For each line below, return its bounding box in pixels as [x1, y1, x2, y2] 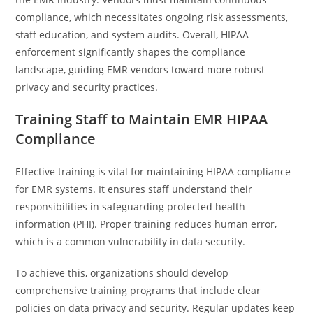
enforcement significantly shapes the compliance [15, 45, 246, 59]
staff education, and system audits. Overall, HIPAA [15, 28, 249, 41]
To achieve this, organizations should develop [15, 266, 229, 279]
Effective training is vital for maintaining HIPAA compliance [15, 165, 291, 178]
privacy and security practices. [15, 80, 159, 94]
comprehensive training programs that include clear [15, 284, 261, 297]
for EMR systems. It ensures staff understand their [15, 182, 253, 196]
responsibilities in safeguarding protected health [15, 200, 246, 213]
